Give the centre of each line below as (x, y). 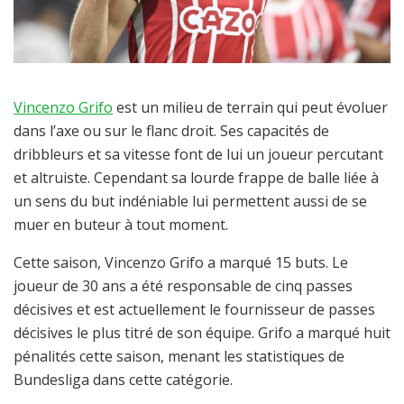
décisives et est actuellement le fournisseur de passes (194, 309)
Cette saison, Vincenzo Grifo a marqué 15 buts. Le (181, 262)
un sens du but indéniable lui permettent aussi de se (190, 201)
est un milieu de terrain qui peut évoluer (250, 107)
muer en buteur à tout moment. (121, 224)
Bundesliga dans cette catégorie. (123, 379)
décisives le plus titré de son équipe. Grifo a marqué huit (202, 332)
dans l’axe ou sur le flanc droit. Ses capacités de (171, 130)
